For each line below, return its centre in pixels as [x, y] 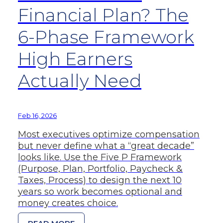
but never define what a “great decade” [106, 146]
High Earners [75, 59]
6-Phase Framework [106, 37]
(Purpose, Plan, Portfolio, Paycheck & [100, 168]
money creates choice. [68, 203]
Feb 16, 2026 [37, 115]
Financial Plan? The [103, 15]
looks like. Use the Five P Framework [100, 157]
